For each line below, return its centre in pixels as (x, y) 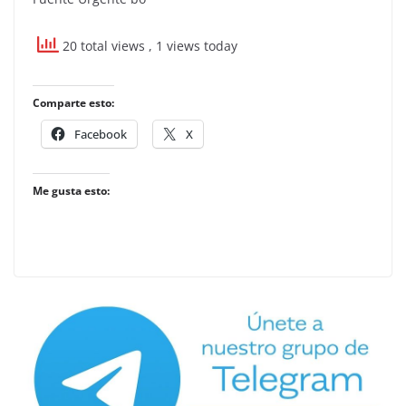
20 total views (104, 45)
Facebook (101, 134)
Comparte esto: (73, 102)
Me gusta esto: (71, 190)
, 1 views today (193, 45)
